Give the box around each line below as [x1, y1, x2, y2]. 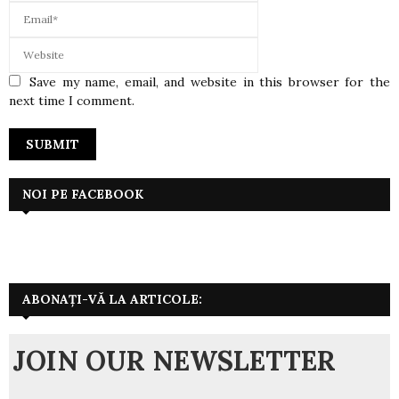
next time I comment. [9, 93, 134, 110]
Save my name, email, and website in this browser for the [29, 74, 390, 91]
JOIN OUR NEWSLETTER [12, 344, 336, 379]
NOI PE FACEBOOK [22, 186, 143, 203]
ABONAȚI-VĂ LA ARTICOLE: [22, 291, 202, 308]
